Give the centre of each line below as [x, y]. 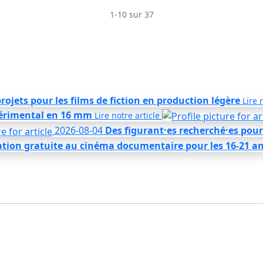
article [147, 116]
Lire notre [115, 116]
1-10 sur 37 [131, 14]
